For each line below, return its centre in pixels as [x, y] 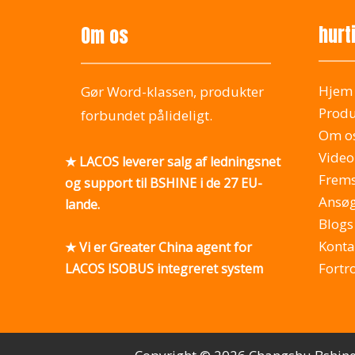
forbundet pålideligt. [147, 115]
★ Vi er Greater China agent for [158, 247]
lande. [82, 204]
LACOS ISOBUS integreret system [164, 268]
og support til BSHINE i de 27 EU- [164, 183]
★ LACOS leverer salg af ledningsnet [173, 161]
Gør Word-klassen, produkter [172, 91]
